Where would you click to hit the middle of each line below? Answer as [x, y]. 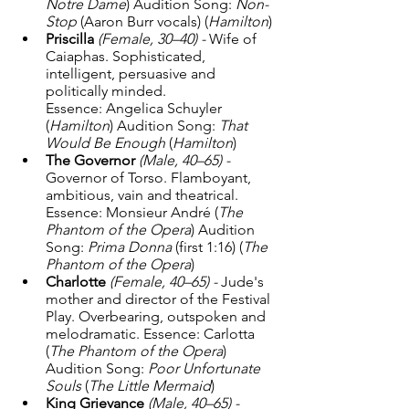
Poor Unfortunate [206, 368]
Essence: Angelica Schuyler [136, 108]
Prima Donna [130, 247]
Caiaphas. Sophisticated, [127, 56]
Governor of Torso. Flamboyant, [150, 178]
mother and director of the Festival [160, 299]
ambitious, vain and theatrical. [144, 195]
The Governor [90, 160]
